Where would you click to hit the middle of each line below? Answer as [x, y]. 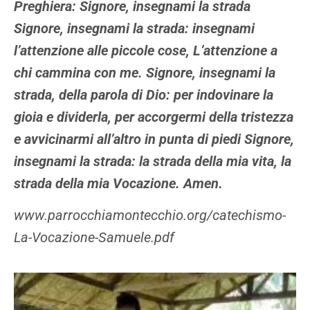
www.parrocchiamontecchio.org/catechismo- [150, 216]
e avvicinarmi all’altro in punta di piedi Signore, [154, 139]
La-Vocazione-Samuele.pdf [94, 238]
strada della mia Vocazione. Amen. [120, 183]
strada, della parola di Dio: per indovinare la [144, 94]
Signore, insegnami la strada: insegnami [134, 28]
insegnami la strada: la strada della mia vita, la [153, 161]
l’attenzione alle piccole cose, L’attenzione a [146, 50]
